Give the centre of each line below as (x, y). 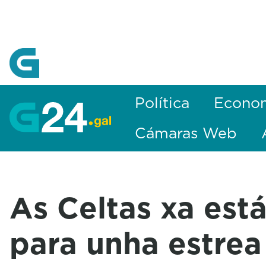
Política (162, 103)
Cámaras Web (186, 133)
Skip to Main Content (52, 11)
